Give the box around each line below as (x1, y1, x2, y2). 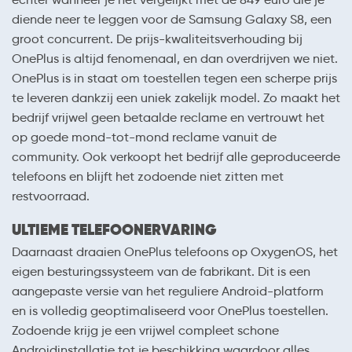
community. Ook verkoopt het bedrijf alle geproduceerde (12, 149, 340, 164)
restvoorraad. (12, 189, 90, 203)
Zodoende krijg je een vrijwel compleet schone (12, 323, 279, 338)
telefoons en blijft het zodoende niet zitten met (12, 169, 284, 184)
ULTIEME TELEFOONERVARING (12, 220, 217, 240)
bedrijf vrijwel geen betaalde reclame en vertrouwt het (12, 110, 324, 125)
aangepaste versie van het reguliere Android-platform (12, 284, 324, 299)
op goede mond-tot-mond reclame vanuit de (12, 130, 277, 145)
